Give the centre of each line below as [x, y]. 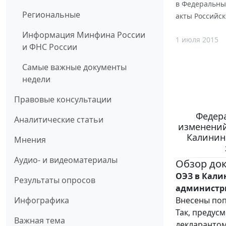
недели [36, 79]
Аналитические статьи [59, 119]
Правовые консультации [63, 99]
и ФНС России [50, 47]
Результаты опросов [55, 180]
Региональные [51, 14]
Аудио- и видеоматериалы [66, 160]
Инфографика [42, 200]
